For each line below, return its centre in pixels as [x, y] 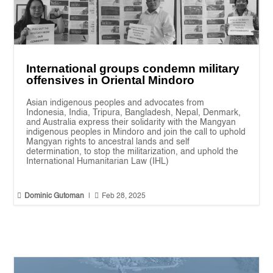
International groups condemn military [133, 69]
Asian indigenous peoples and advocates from [115, 103]
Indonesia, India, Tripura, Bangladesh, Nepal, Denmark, [134, 113]
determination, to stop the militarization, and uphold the [133, 152]
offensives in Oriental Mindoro [111, 80]
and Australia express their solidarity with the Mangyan [131, 123]
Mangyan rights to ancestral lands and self [108, 142]
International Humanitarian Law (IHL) [98, 162]
